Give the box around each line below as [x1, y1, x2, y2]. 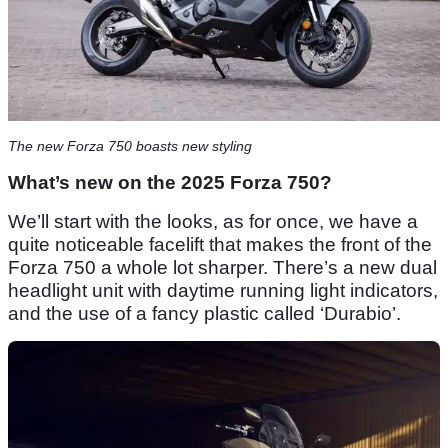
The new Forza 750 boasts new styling [8, 138, 252, 155]
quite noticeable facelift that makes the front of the [8, 234, 432, 256]
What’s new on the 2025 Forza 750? [8, 172, 332, 194]
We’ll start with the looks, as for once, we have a [8, 211, 418, 233]
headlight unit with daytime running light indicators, [8, 280, 438, 302]
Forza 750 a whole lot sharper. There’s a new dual [8, 257, 437, 279]
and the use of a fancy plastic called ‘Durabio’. [8, 303, 401, 325]
